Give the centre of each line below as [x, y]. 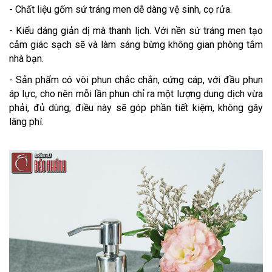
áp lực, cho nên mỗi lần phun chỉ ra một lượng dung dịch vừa [136, 94]
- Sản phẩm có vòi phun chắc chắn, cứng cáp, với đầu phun [136, 80]
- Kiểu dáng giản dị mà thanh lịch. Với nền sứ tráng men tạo [136, 31]
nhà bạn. [26, 59]
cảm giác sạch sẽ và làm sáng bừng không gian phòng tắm [136, 45]
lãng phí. [26, 122]
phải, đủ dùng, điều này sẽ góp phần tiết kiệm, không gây [136, 108]
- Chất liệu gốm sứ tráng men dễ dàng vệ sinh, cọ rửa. [121, 9]
